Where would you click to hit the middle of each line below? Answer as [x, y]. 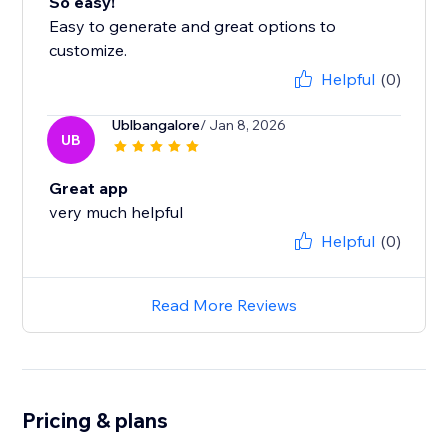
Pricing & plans [95, 420]
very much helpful [116, 212]
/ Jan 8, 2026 [243, 125]
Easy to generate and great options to [193, 26]
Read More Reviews [224, 305]
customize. [88, 50]
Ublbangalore [156, 125]
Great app [89, 188]
